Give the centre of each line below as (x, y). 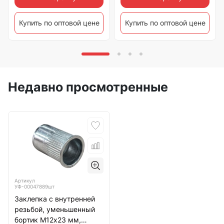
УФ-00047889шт (34, 187)
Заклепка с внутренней (55, 199)
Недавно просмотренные (88, 87)
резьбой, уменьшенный (55, 209)
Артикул (25, 181)
